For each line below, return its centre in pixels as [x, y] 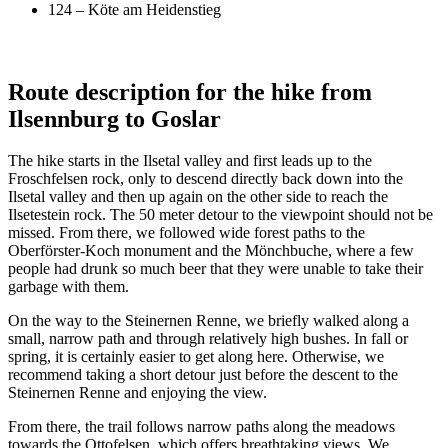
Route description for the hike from [190, 91]
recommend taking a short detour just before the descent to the [203, 375]
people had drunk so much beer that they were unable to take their [215, 269]
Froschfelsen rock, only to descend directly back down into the [205, 179]
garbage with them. [68, 287]
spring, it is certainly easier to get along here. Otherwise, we [196, 357]
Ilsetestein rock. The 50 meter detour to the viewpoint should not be [220, 215]
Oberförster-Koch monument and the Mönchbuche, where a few [211, 251]
